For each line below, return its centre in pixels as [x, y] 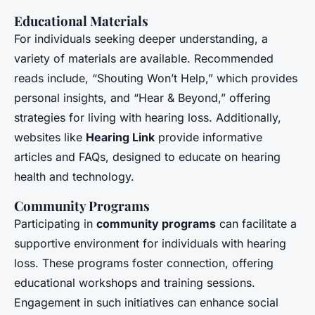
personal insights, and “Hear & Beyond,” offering [142, 98]
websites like [50, 137]
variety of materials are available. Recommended [144, 59]
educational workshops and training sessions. [135, 283]
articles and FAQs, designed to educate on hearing [147, 157]
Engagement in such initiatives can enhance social [146, 303]
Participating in [55, 224]
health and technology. [74, 177]
